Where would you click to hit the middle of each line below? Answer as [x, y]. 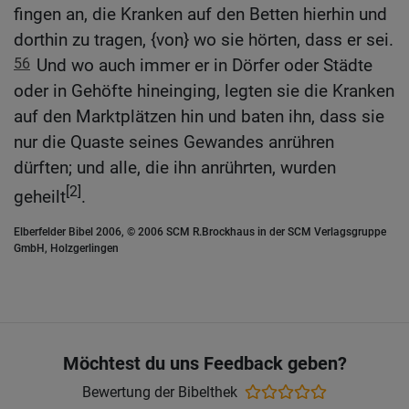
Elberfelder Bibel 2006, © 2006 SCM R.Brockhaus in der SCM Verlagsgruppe [200, 232]
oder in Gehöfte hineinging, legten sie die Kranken [204, 91]
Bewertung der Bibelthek [160, 392]
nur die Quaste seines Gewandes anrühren [174, 142]
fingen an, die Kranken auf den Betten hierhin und [200, 15]
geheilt [40, 197]
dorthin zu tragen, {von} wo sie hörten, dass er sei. [204, 40]
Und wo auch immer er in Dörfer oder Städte [204, 66]
